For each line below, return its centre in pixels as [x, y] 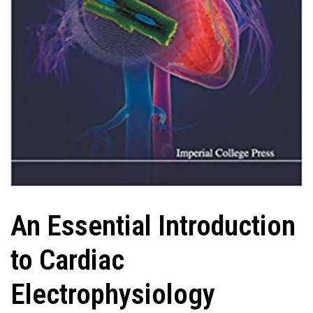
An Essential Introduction [153, 226]
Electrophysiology [113, 294]
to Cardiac [67, 260]
